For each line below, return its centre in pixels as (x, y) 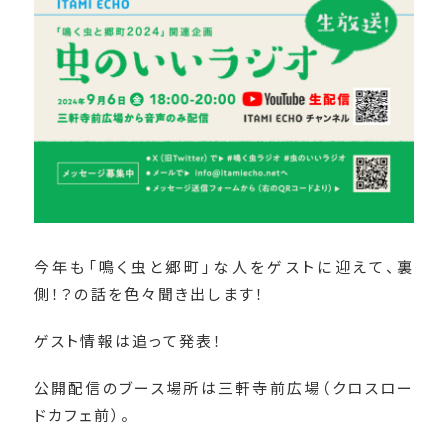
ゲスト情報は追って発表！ (128, 340)
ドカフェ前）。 (82, 414)
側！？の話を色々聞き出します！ (149, 293)
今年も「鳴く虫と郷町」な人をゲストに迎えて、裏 (224, 266)
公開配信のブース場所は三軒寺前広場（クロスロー (224, 387)
